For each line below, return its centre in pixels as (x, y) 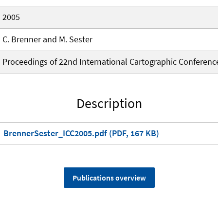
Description (109, 103)
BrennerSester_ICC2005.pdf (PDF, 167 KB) (81, 133)
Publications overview (109, 178)
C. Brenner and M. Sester (47, 39)
